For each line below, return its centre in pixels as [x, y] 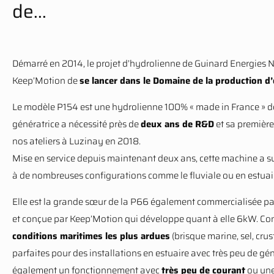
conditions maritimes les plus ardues [91, 236]
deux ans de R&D [177, 124]
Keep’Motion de [46, 81]
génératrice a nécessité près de [76, 124]
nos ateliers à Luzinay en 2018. [76, 141]
